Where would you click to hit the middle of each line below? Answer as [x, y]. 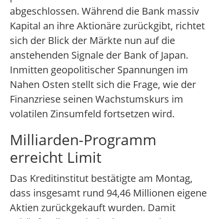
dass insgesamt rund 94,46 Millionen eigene [108, 193]
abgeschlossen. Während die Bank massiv [104, 11]
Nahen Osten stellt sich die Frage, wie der [103, 85]
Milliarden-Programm [83, 140]
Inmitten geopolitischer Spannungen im [99, 70]
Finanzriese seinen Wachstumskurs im [97, 99]
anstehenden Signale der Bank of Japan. [99, 55]
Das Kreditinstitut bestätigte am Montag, [101, 178]
